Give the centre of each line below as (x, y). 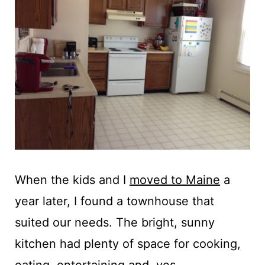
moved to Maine (174, 180)
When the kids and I (72, 180)
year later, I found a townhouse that (114, 201)
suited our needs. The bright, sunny (114, 222)
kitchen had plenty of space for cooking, (127, 243)
